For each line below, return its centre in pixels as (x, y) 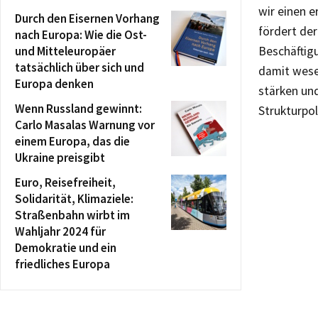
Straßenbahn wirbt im (72, 215)
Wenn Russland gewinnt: (78, 109)
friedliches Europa (62, 264)
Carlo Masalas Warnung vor (85, 125)
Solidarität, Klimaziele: (74, 199)
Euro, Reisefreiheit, (65, 182)
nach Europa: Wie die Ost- (81, 35)
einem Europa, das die (72, 141)
